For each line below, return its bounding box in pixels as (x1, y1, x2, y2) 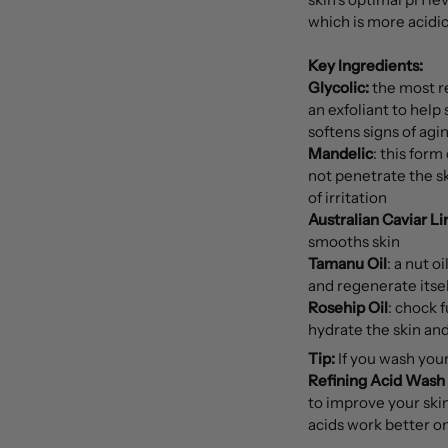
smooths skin (307, 231, 400, 251)
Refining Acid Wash (307, 371, 445, 391)
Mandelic (307, 143, 373, 163)
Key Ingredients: (307, 55, 423, 75)
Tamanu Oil (307, 253, 387, 273)
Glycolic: (307, 77, 369, 97)
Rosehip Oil (307, 297, 388, 317)
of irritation (307, 187, 387, 207)
